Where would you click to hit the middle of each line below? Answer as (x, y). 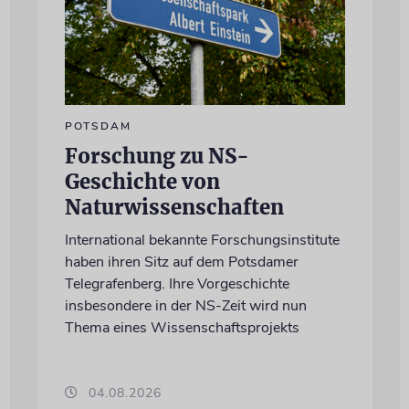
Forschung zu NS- (157, 157)
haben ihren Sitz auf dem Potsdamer (181, 262)
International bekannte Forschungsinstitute (202, 241)
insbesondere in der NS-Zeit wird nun (185, 306)
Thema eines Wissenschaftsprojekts (182, 328)
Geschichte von (142, 182)
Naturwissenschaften (174, 208)
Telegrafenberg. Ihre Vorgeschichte (177, 284)
